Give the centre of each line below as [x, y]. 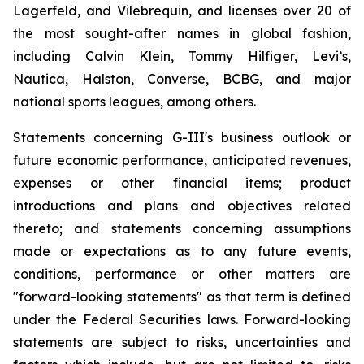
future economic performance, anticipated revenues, [182, 160]
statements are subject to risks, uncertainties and [182, 342]
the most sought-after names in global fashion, [182, 33]
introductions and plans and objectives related [182, 206]
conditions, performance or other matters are [182, 274]
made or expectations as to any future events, [182, 251]
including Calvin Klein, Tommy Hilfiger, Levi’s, [182, 56]
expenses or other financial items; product [182, 183]
